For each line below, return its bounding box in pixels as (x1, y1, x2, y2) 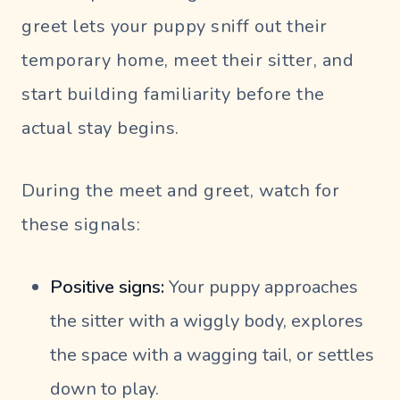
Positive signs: (50, 275, 164, 300)
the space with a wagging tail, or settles (50, 343, 374, 368)
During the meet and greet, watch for (21, 179, 339, 204)
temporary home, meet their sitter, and (21, 48, 354, 73)
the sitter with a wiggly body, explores (50, 309, 363, 334)
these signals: (21, 212, 140, 237)
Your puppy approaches (164, 275, 358, 300)
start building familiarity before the (21, 82, 325, 107)
